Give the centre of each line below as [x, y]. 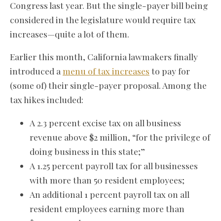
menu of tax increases [106, 71]
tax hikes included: [47, 100]
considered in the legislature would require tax [103, 19]
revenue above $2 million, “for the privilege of [120, 137]
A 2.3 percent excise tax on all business [105, 122]
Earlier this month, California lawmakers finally [104, 57]
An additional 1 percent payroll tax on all [110, 194]
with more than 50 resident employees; [107, 180]
